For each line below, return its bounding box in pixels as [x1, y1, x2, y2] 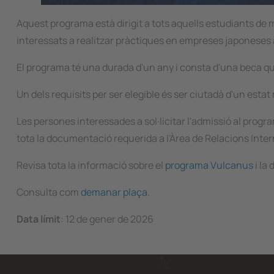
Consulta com [17, 185, 81, 199]
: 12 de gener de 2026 [61, 212, 154, 226]
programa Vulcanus [165, 158, 253, 172]
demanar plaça [81, 185, 147, 199]
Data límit [17, 212, 61, 226]
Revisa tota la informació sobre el [17, 158, 165, 172]
